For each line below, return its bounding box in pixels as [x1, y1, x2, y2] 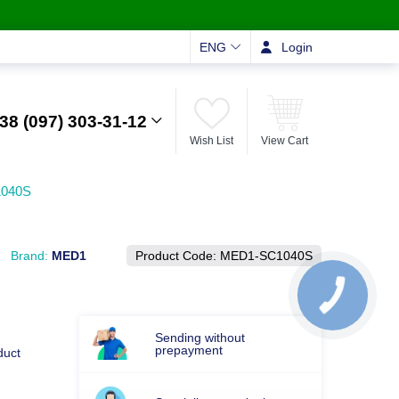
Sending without [154, 330, 245, 345]
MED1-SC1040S [220, 248, 313, 263]
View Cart [261, 134, 308, 146]
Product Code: [135, 248, 220, 263]
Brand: [11, 248, 52, 263]
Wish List [190, 134, 233, 146]
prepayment [154, 343, 223, 357]
